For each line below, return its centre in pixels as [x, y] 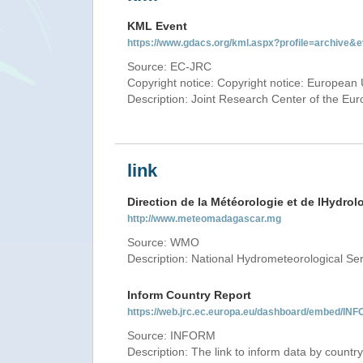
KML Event [157, 26]
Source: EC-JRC [169, 66]
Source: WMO [163, 242]
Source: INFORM [171, 335]
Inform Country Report [189, 295]
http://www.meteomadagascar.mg [204, 219]
